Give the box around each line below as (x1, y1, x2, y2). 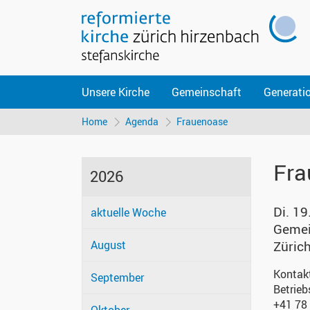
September (91, 270, 144, 286)
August (91, 237, 126, 253)
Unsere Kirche (82, 84, 149, 100)
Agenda (125, 115, 158, 129)
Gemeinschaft (172, 84, 241, 100)
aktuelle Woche (91, 205, 166, 221)
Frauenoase (176, 115, 228, 129)
